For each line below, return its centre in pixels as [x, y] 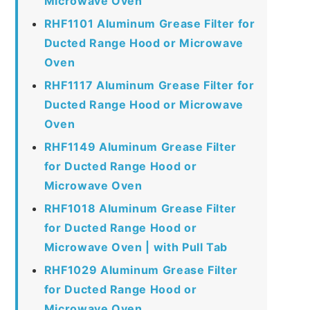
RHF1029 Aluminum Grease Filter [141, 270]
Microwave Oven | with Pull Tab [136, 247]
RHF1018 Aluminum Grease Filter [140, 208]
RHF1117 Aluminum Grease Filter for [149, 85]
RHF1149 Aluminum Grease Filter [140, 146]
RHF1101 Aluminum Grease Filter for [149, 23]
